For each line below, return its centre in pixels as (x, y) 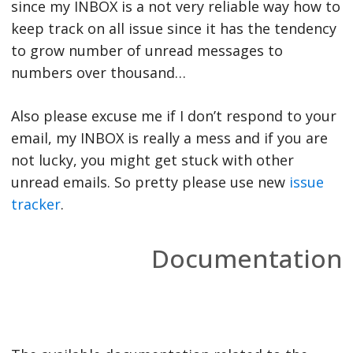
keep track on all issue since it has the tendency (173, 28)
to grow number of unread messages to (147, 50)
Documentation (247, 258)
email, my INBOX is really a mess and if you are (169, 137)
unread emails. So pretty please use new (150, 182)
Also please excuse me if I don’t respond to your (173, 115)
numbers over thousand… (98, 72)
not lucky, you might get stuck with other (152, 160)
